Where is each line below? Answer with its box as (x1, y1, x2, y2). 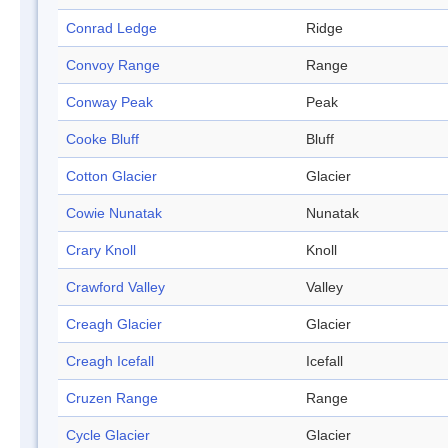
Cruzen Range (66, 390, 158, 407)
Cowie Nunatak (66, 205, 162, 222)
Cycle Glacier (66, 427, 150, 444)
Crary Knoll (66, 242, 136, 259)
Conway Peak (66, 94, 153, 111)
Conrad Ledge (66, 20, 157, 37)
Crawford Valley (66, 279, 165, 296)
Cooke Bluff (66, 131, 139, 148)
